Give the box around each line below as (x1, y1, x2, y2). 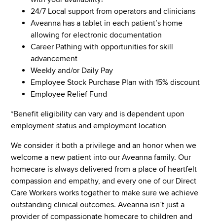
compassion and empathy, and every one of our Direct (11, 176, 197, 186)
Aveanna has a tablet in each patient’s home (31, 18, 183, 28)
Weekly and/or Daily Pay (31, 65, 113, 75)
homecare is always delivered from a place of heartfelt (11, 164, 197, 174)
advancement (31, 53, 78, 64)
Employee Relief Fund (31, 89, 108, 99)
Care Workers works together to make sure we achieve (11, 187, 199, 198)
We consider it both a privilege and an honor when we (11, 140, 197, 150)
